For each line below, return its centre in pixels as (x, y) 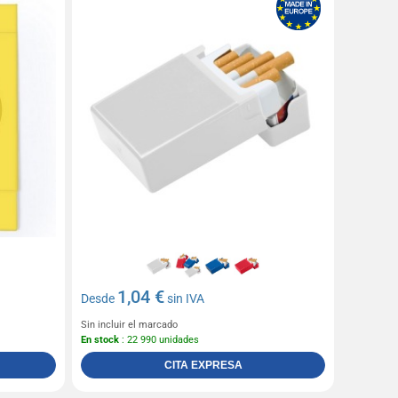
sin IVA (185, 299)
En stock (100, 340)
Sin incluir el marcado (130, 325)
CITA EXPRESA (203, 366)
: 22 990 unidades (159, 340)
